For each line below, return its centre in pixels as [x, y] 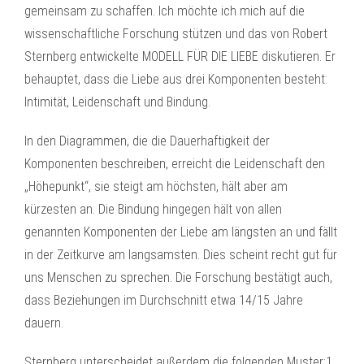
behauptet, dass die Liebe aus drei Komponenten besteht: [176, 79]
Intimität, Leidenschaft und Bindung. [117, 102]
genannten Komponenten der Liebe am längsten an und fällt [181, 232]
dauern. [44, 323]
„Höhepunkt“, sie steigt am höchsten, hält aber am [156, 186]
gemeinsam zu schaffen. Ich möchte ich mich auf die [165, 11]
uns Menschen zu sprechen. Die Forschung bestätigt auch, [178, 277]
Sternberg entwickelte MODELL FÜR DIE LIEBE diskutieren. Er [180, 56]
